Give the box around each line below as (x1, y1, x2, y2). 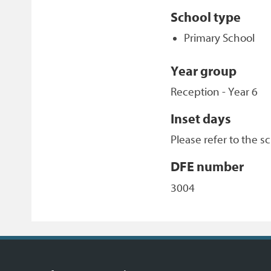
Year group (171, 63, 237, 79)
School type (171, 9, 241, 25)
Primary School (183, 31, 255, 45)
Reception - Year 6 (171, 85, 258, 99)
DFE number (171, 159, 244, 175)
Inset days (171, 111, 232, 127)
